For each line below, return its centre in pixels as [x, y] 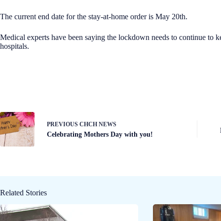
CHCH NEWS [98, 125]
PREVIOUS [63, 125]
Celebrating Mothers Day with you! [100, 135]
